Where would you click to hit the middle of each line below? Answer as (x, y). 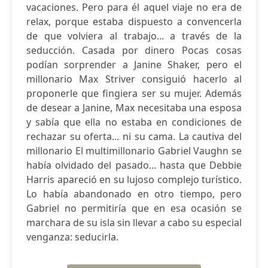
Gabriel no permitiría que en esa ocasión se (134, 208)
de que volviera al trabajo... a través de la (134, 36)
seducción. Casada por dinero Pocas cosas (134, 50)
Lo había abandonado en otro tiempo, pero (134, 194)
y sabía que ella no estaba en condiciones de (134, 122)
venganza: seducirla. (72, 237)
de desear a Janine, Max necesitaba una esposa (134, 108)
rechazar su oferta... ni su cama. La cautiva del (134, 136)
